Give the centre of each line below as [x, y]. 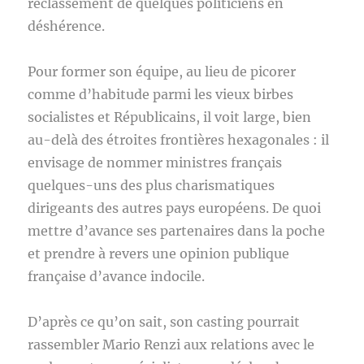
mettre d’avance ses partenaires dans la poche [177, 231]
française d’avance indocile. [117, 276]
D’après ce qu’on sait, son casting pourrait [164, 322]
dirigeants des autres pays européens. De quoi [175, 208]
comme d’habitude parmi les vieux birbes [161, 94]
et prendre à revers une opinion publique [159, 253]
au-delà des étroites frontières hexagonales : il [179, 140]
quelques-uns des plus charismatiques [152, 185]
